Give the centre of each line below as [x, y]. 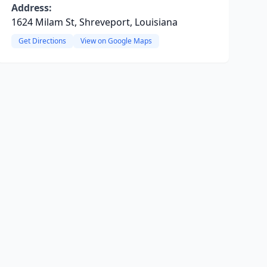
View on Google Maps [116, 41]
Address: [31, 8]
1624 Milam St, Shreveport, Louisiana [94, 22]
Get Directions [42, 41]
